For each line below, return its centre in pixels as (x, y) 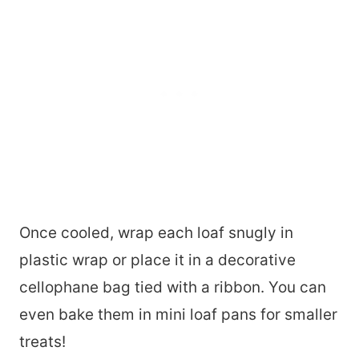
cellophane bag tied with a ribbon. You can (173, 288)
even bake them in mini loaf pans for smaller (178, 315)
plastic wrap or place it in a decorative (157, 260)
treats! (42, 342)
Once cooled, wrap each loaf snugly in (156, 233)
